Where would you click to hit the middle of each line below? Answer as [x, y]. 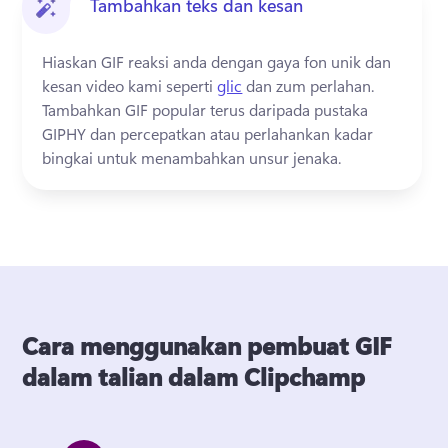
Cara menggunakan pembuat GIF [207, 345]
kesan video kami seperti [130, 85]
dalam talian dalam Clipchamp [194, 376]
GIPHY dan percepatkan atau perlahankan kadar [208, 133]
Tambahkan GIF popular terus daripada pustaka [205, 109]
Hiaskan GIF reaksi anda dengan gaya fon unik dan [217, 61]
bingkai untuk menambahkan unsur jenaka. [194, 157]
